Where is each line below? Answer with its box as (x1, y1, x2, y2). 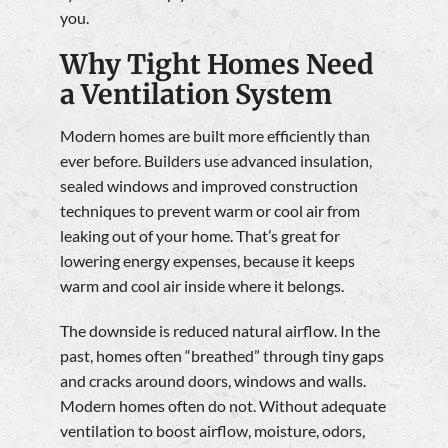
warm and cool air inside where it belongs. (60, 276, 344, 296)
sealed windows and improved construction (60, 176, 358, 196)
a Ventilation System (60, 77, 332, 111)
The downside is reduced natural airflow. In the (60, 321, 380, 341)
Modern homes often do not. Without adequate (60, 396, 386, 416)
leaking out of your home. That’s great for (60, 226, 340, 246)
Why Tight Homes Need (60, 47, 374, 81)
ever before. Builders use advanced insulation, (60, 151, 372, 171)
